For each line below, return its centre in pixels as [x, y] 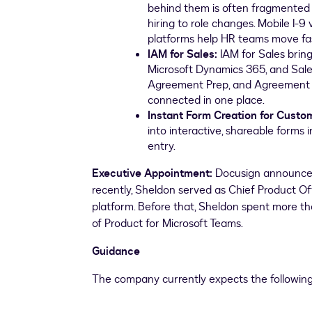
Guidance [116, 251]
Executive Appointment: [152, 173]
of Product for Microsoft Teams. [167, 224]
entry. [162, 146]
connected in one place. [206, 100]
